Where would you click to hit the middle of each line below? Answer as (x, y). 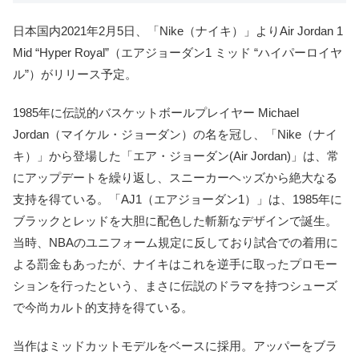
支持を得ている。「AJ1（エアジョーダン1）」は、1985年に (177, 200)
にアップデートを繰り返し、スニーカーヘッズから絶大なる (175, 178)
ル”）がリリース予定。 (75, 75)
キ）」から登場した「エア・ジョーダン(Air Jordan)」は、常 (176, 156)
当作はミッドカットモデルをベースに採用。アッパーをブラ (175, 346)
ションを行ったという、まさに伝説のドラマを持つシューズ (175, 286)
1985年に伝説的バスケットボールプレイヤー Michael (156, 113)
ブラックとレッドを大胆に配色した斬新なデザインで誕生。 (175, 221)
